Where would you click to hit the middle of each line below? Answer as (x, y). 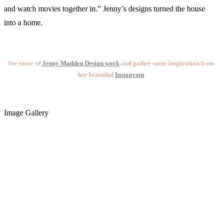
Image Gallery (26, 112)
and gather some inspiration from (167, 63)
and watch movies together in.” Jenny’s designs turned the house (105, 9)
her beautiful (96, 75)
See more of (25, 63)
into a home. (23, 23)
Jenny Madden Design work (81, 63)
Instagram (130, 75)
